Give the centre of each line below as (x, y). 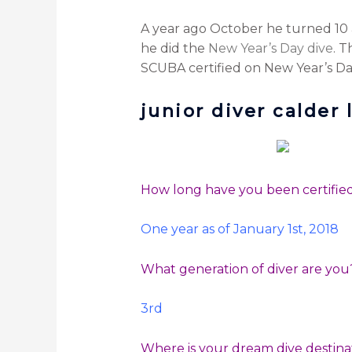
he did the (174, 49)
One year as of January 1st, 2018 (239, 229)
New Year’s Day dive (270, 49)
